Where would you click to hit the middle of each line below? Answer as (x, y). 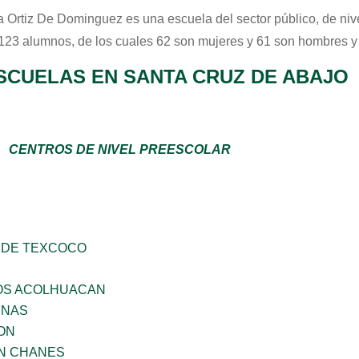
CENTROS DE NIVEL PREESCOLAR (120, 149)
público (295, 19)
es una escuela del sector (198, 19)
